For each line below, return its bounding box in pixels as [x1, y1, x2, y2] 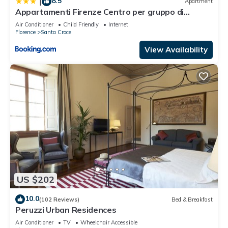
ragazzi [15, 15, 44, 26]
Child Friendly [63, 20, 99, 28]
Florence [15, 28, 36, 36]
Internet [108, 20, 128, 28]
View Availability [145, 44, 208, 54]
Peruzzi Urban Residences [15, 205, 117, 215]
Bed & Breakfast [172, 195, 213, 203]
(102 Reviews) [39, 195, 79, 203]
